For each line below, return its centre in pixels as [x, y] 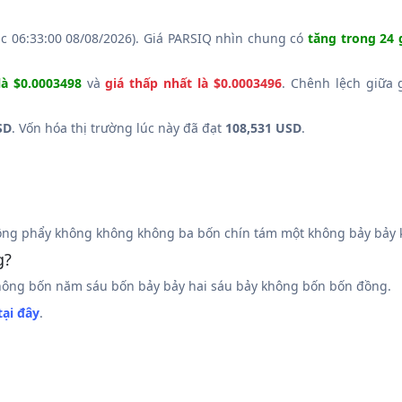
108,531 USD [263, 128]
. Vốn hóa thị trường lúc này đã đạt [118, 128]
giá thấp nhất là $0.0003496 [193, 83]
